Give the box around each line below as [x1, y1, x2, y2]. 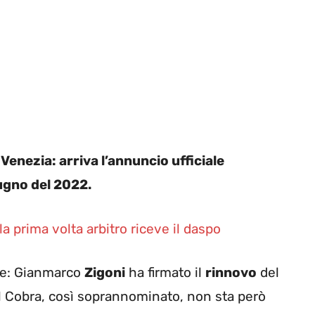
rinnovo [205, 264, 257, 281]
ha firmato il [125, 264, 205, 281]
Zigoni [84, 264, 125, 281]
